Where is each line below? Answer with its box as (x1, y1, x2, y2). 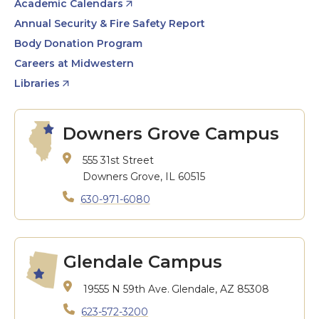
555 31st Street (82, 154, 154, 167)
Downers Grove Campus (62, 123, 279, 144)
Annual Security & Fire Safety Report (14, 17, 205, 30)
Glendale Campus (63, 251, 223, 272)
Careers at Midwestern (14, 57, 134, 70)
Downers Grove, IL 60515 (82, 170, 205, 183)
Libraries (14, 77, 60, 90)
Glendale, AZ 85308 (172, 283, 270, 296)
